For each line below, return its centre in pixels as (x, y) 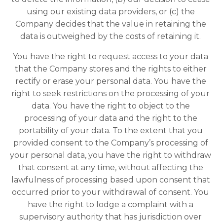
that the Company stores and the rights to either (110, 69)
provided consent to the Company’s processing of (110, 143)
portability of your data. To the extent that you (110, 131)
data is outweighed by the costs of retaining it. (110, 37)
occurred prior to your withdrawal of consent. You (110, 192)
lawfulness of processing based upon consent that (110, 180)
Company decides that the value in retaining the (110, 24)
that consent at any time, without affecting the (110, 168)
